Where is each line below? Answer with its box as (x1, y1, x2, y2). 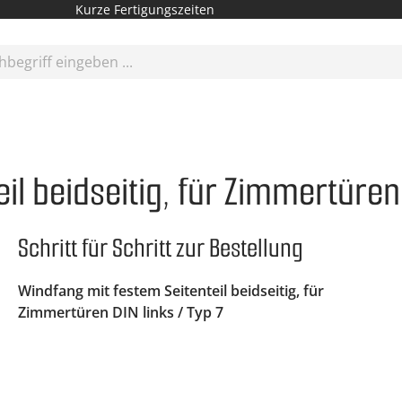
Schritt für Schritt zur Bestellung (18, 231, 303, 266)
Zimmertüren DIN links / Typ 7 (18, 302, 223, 322)
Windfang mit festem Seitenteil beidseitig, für (18, 281, 324, 301)
